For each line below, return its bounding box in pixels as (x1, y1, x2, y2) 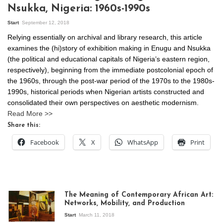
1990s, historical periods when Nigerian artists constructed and (7, 88, 204, 96)
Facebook (30, 138, 59, 147)
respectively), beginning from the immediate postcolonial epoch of (7, 66, 213, 74)
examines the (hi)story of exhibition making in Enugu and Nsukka (7, 44, 211, 53)
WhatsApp (127, 138, 158, 147)
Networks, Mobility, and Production (64, 200, 185, 208)
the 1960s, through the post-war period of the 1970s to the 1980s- (7, 77, 215, 85)
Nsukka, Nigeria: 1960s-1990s (7, 3, 150, 14)
